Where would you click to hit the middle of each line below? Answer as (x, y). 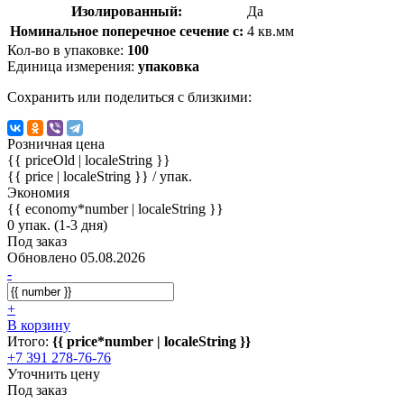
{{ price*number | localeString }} (151, 341)
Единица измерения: (73, 66)
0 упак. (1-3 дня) (57, 225)
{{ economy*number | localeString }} (115, 208)
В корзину (39, 325)
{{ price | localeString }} (80, 176)
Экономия (38, 192)
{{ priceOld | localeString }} (89, 160)
